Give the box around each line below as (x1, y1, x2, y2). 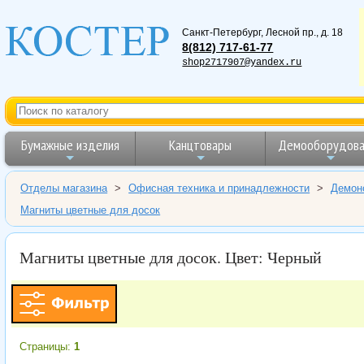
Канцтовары (169, 135, 232, 154)
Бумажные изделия (20, 135, 119, 154)
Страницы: (19, 340, 74, 353)
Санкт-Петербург (182, 26, 262, 38)
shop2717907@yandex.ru (182, 56, 302, 68)
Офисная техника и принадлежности (128, 181, 310, 194)
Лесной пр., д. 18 (266, 26, 344, 38)
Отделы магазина (20, 181, 108, 194)
